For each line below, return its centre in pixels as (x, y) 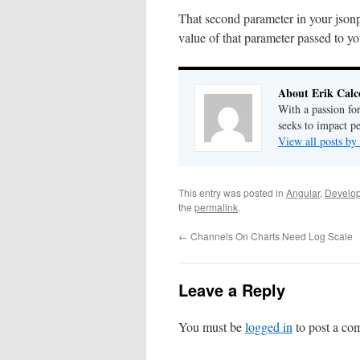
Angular (303, 192)
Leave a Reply (232, 290)
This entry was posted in (232, 192)
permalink (216, 207)
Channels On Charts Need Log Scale (270, 236)
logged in (269, 327)
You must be (212, 327)
